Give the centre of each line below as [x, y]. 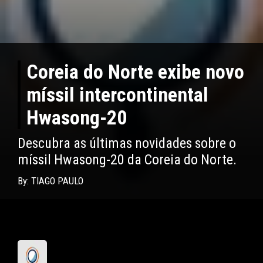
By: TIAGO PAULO [50, 181]
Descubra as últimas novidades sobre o [127, 144]
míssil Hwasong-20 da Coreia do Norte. [127, 160]
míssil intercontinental [117, 95]
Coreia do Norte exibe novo [135, 72]
